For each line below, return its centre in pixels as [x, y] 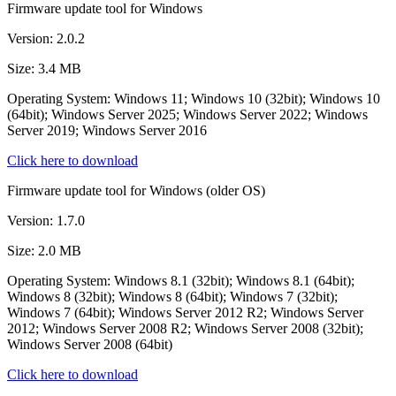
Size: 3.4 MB [44, 68]
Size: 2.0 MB [44, 250]
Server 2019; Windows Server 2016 [107, 130]
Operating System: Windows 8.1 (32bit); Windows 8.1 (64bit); [181, 280]
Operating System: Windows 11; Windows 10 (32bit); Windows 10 [194, 98]
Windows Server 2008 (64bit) [90, 344]
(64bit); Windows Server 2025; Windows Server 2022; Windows [187, 114]
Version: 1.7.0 [46, 220]
